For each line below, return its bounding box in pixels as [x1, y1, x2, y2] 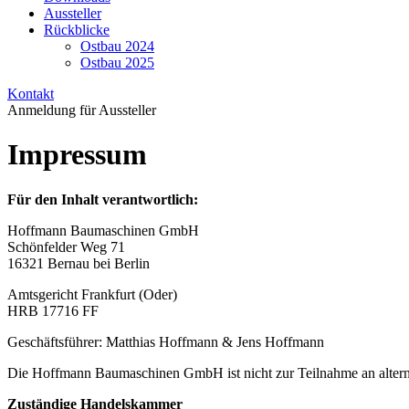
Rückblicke [44, 22, 110, 37]
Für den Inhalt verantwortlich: [7, 191, 198, 207]
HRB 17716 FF [7, 302, 99, 319]
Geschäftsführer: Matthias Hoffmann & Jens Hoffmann [7, 333, 324, 350]
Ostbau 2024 [80, 38, 154, 54]
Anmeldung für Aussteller [7, 102, 156, 118]
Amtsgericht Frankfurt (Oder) [7, 286, 177, 302]
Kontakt [7, 86, 54, 101]
